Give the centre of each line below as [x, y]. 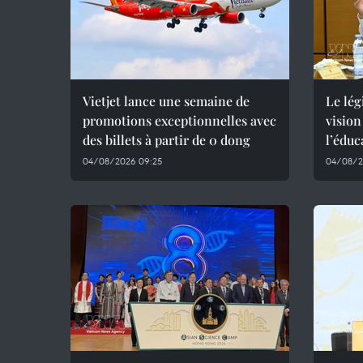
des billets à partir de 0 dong [167, 140]
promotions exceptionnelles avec [179, 120]
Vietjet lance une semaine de [166, 101]
